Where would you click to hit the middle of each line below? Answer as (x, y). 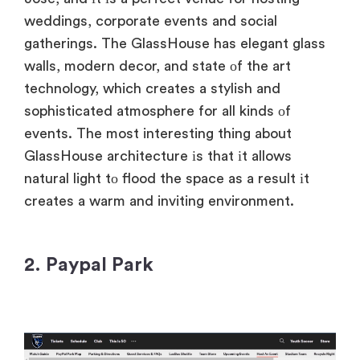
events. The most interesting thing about (158, 133)
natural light (63, 178)
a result (269, 178)
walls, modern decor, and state (125, 65)
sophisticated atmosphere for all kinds (149, 110)
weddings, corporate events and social (151, 20)
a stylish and (238, 88)
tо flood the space (163, 178)
